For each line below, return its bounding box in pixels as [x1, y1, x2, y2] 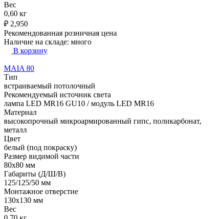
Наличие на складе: [4, 37, 71, 46]
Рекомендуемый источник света [4, 90, 111, 99]
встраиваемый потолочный [4, 81, 95, 90]
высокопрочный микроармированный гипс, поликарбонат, [4, 116, 201, 125]
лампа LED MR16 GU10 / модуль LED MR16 [4, 99, 154, 108]
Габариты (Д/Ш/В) [4, 169, 66, 178]
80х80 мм [4, 160, 35, 169]
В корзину [13, 46, 47, 55]
